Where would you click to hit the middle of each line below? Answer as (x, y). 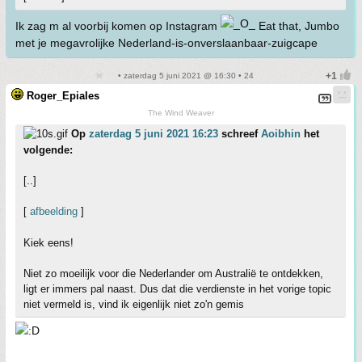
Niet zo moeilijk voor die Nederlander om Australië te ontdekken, (173, 274)
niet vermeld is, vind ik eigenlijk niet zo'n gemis (134, 305)
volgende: (48, 150)
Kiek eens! (48, 243)
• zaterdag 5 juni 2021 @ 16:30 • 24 (184, 76)
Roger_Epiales (63, 96)
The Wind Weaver (181, 113)
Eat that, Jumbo (297, 26)
